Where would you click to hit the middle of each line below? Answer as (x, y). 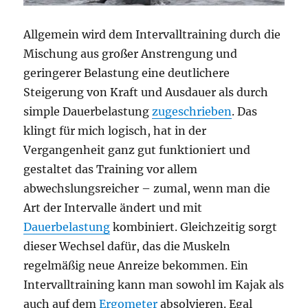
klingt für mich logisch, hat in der (115, 130)
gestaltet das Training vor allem (111, 169)
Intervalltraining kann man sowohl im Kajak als (154, 284)
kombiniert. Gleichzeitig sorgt (194, 227)
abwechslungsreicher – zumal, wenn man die (147, 188)
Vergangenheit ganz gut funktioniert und (137, 150)
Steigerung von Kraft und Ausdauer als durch (146, 92)
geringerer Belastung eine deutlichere (127, 73)
